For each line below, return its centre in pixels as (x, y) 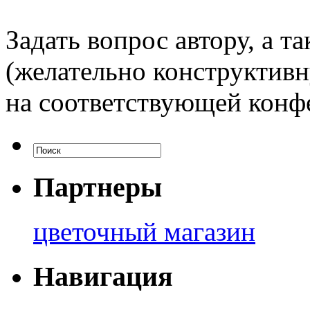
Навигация (103, 276)
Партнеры (98, 187)
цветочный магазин (144, 232)
